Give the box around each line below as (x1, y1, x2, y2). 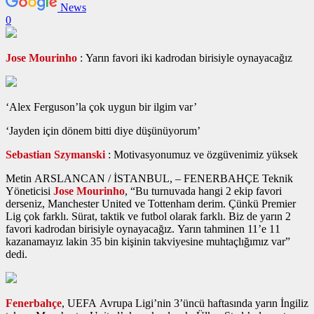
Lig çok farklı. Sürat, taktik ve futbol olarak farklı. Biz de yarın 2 (6, 210, 291, 222)
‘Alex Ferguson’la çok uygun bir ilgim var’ (6, 100, 197, 113)
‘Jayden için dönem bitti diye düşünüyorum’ (6, 124, 200, 137)
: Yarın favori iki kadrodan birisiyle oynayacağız (77, 51, 292, 64)
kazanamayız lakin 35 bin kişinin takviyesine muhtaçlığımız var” (6, 235, 290, 247)
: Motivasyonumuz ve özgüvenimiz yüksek (105, 148, 298, 161)
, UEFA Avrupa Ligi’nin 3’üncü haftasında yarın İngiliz (62, 296, 308, 309)
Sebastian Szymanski (6, 148, 105, 161)
